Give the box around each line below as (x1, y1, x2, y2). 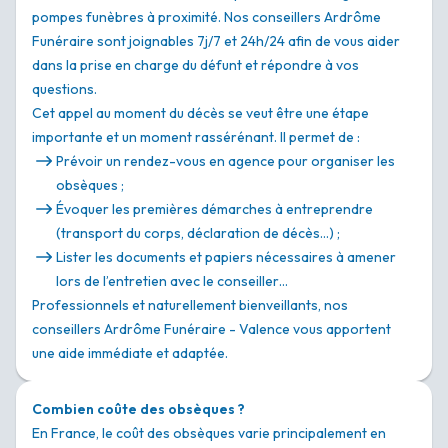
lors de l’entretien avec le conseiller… (56, 272, 288, 291)
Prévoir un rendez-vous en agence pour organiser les (56, 152, 395, 171)
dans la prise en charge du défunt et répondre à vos (32, 56, 359, 75)
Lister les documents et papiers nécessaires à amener (56, 248, 396, 267)
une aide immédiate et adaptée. (32, 344, 228, 363)
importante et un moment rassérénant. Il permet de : (32, 128, 360, 147)
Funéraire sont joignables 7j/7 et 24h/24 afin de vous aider (32, 32, 400, 51)
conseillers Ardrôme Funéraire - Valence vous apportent (32, 320, 391, 339)
